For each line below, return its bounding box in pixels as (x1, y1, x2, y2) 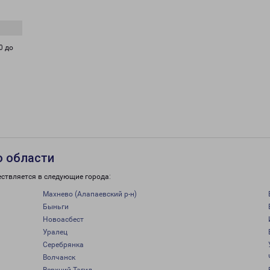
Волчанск (42, 253, 75, 262)
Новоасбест (42, 215, 84, 224)
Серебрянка (42, 240, 84, 249)
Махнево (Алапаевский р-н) (42, 190, 137, 198)
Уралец (42, 228, 67, 236)
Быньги (42, 202, 69, 211)
